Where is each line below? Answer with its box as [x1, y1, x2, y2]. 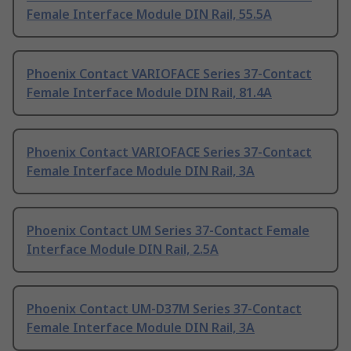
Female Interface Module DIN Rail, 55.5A [27, 5, 272, 23]
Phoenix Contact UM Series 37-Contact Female [27, 221, 309, 239]
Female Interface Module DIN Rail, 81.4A [27, 83, 272, 101]
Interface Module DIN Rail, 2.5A [27, 240, 219, 258]
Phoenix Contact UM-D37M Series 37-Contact [27, 299, 302, 317]
